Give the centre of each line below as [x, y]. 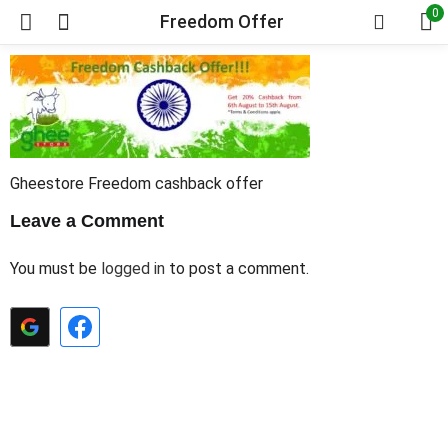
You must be [55, 268]
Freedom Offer [221, 21]
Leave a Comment [87, 221]
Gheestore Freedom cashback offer [136, 183]
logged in [133, 268]
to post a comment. [237, 268]
